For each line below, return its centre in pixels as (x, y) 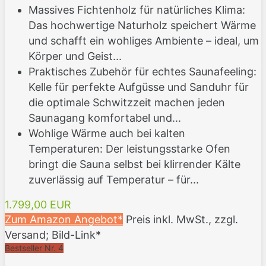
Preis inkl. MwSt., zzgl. (182, 220)
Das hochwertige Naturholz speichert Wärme (142, 26)
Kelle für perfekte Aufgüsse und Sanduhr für (139, 87)
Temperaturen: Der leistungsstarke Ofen (129, 149)
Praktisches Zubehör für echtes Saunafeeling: (142, 72)
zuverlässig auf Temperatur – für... (114, 180)
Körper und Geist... (75, 56)
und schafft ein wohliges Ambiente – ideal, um (144, 41)
